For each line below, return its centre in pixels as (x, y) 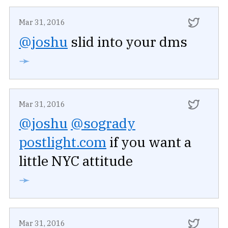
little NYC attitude (76, 160)
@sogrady (103, 123)
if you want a (149, 141)
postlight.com (63, 141)
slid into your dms (127, 41)
